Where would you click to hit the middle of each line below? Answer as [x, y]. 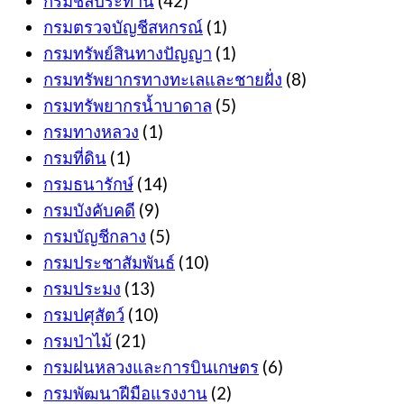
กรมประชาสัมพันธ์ [109, 263]
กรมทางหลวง [91, 132]
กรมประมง [82, 289]
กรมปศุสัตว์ [84, 315]
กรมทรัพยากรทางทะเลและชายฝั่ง [163, 80]
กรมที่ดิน [75, 158]
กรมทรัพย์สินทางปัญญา [128, 54]
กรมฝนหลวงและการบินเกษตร [151, 367]
